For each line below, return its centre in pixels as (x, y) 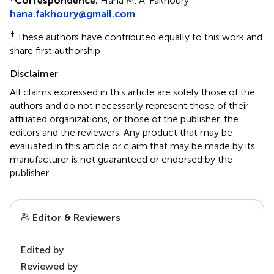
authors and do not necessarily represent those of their (129, 105)
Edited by (42, 250)
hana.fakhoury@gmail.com (72, 13)
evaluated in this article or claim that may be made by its (132, 146)
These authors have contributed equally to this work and (139, 37)
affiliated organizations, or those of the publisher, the (124, 119)
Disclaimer (34, 73)
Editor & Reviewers (75, 217)
